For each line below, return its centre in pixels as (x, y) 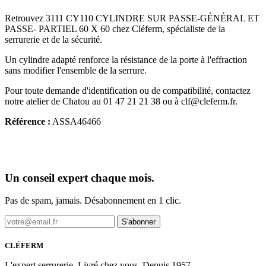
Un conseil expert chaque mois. (80, 178)
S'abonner (139, 222)
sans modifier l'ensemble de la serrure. (76, 70)
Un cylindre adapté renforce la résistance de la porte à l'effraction (126, 59)
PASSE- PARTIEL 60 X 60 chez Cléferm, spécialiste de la (115, 28)
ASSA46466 (76, 121)
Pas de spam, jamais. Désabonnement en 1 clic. (93, 201)
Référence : (28, 121)
